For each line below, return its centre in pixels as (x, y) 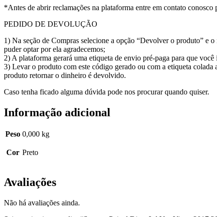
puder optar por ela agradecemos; (54, 49)
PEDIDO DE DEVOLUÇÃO (51, 24)
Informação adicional (57, 112)
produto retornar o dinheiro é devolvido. (65, 75)
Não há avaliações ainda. (42, 203)
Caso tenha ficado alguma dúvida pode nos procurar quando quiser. (107, 92)
